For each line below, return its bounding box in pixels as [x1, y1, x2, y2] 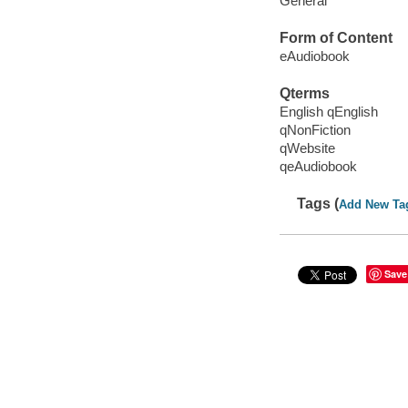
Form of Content [279, 30, 393, 46]
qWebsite [279, 139, 335, 156]
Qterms [279, 86, 330, 102]
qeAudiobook [279, 158, 357, 174]
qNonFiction [279, 121, 351, 138]
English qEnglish [279, 103, 378, 119]
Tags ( [297, 196, 340, 212]
